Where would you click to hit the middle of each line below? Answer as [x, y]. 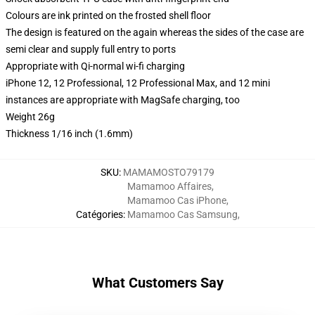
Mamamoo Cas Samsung [182, 214]
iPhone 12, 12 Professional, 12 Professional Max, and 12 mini [138, 83]
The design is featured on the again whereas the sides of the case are [155, 32]
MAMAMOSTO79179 [169, 172]
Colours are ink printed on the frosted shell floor [108, 15]
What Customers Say [157, 283]
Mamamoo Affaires [169, 186]
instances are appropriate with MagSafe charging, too [123, 100]
